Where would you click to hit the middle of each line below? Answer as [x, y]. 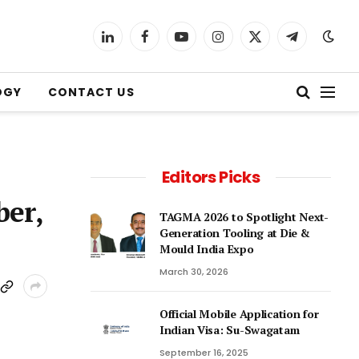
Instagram [244, 43]
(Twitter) [277, 60]
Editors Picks [211, 177]
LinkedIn [129, 43]
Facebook [168, 43]
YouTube [202, 43]
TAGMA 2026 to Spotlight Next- [244, 217]
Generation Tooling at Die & [235, 233]
